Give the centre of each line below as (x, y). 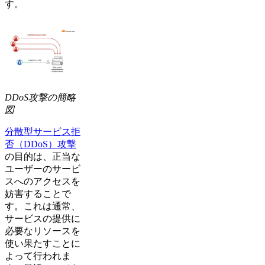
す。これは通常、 (43, 206)
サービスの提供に (43, 218)
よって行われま (38, 256)
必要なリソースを (43, 231)
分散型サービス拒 (43, 131)
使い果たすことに (43, 243)
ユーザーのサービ (43, 169)
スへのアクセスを (43, 181)
